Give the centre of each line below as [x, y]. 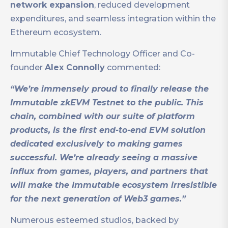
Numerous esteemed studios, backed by [94, 220]
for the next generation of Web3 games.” [98, 199]
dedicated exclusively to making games [96, 144]
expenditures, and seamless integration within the [113, 19]
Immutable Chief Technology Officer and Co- [103, 54]
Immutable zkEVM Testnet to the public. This [107, 103]
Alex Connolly [75, 68]
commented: [133, 68]
